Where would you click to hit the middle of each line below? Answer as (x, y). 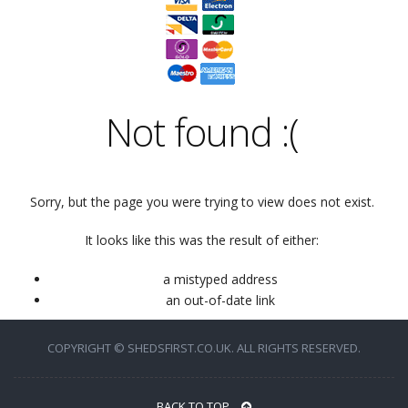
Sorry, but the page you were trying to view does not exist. (202, 202)
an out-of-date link (220, 300)
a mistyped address (220, 279)
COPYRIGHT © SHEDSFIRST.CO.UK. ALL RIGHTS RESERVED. (204, 348)
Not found (193, 132)
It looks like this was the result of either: (202, 240)
